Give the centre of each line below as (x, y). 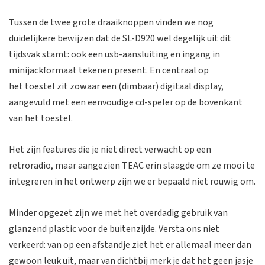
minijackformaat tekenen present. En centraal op (109, 71)
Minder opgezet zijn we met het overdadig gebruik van (118, 213)
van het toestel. (41, 119)
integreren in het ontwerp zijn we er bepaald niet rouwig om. (132, 181)
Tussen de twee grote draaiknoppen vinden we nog (111, 23)
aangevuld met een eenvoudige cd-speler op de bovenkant (126, 103)
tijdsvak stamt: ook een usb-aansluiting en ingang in (114, 55)
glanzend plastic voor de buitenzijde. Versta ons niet (114, 229)
